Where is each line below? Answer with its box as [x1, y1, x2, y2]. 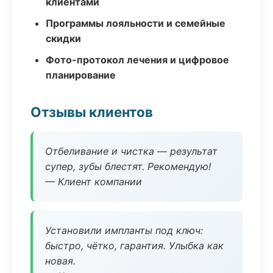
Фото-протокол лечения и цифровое [46, 54, 229, 66]
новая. [45, 255, 76, 267]
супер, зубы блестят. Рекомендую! [45, 160, 211, 172]
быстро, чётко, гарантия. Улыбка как [45, 239, 224, 252]
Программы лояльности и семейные [46, 17, 225, 29]
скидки [46, 32, 81, 44]
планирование [46, 69, 116, 81]
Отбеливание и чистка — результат [45, 145, 218, 157]
